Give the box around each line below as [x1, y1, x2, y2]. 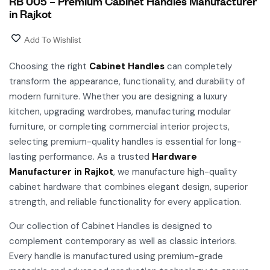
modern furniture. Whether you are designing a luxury [9, 90, 227, 102]
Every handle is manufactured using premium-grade [9, 250, 223, 262]
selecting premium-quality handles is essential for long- [9, 135, 242, 148]
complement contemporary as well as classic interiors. [9, 234, 237, 247]
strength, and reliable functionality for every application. [9, 195, 241, 208]
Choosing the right [9, 60, 89, 72]
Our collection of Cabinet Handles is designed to [9, 219, 212, 232]
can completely [165, 60, 232, 72]
